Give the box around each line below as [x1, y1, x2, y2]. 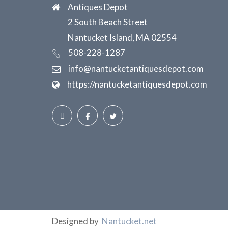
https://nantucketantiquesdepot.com [67, 79, 207, 90]
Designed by [52, 216, 102, 226]
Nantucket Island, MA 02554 [68, 32, 177, 43]
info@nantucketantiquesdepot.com [68, 63, 204, 74]
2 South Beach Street [68, 17, 148, 27]
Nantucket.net [102, 216, 157, 226]
